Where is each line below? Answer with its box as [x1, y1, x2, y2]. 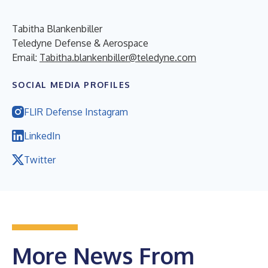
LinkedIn [24, 129, 60, 142]
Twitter [24, 153, 56, 166]
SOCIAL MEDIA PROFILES [12, 79, 131, 90]
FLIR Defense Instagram [24, 105, 128, 118]
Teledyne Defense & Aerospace [12, 36, 148, 49]
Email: [12, 51, 39, 63]
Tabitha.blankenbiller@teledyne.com [39, 51, 196, 63]
